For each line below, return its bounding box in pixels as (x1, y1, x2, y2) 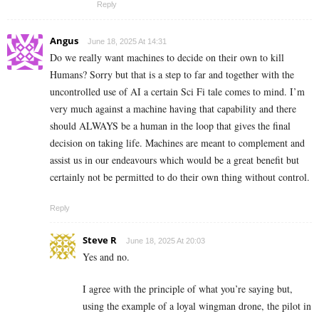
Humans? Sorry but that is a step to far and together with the (50, 68, 294, 82)
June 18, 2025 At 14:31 (88, 37, 167, 46)
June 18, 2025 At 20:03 (126, 236, 205, 246)
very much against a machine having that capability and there (50, 102, 296, 116)
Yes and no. (83, 250, 130, 264)
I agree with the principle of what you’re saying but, (83, 282, 293, 296)
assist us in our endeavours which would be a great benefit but (50, 153, 299, 167)
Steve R (83, 234, 117, 247)
